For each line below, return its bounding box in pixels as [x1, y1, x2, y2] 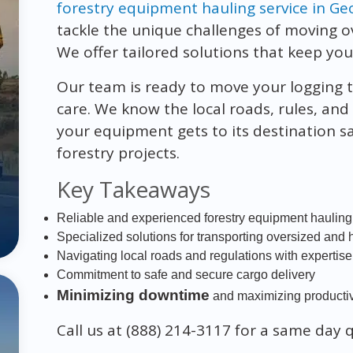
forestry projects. [56, 142, 180, 163]
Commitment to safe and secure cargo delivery [56, 267, 315, 281]
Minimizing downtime [56, 286, 210, 303]
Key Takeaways [56, 173, 210, 204]
